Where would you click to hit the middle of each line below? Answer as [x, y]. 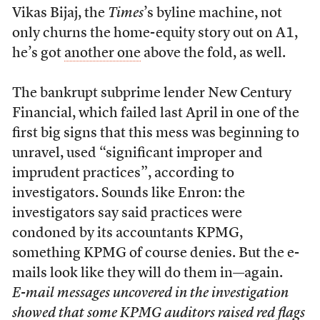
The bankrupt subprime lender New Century [151, 94]
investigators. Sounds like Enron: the [128, 194]
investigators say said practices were [127, 214]
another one [102, 54]
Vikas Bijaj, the [60, 14]
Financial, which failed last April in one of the [155, 114]
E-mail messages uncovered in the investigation [150, 294]
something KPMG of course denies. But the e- [155, 254]
